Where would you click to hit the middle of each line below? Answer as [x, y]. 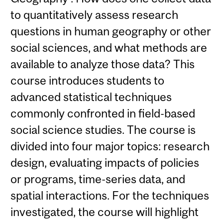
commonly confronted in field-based [103, 113]
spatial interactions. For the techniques [110, 196]
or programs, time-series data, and [98, 179]
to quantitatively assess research [95, 15]
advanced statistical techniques [91, 97]
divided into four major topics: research [110, 146]
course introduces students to [88, 81]
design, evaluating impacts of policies [105, 163]
